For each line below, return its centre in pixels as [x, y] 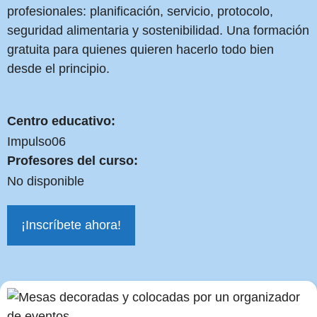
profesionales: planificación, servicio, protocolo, [140, 11]
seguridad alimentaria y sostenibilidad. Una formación [158, 30]
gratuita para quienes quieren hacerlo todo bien [140, 49]
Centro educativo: [61, 121]
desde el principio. [58, 68]
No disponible [46, 181]
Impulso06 [36, 141]
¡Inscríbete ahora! [71, 225]
